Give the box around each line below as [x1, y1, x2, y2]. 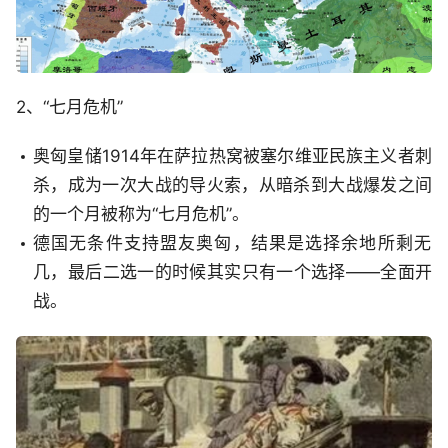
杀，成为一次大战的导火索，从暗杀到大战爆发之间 [33, 175, 432, 196]
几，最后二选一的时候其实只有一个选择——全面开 [33, 262, 432, 283]
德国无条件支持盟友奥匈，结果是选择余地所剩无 [33, 233, 432, 254]
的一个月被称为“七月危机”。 [33, 204, 249, 225]
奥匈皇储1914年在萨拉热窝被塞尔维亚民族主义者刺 [33, 146, 432, 167]
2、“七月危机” [16, 97, 123, 118]
